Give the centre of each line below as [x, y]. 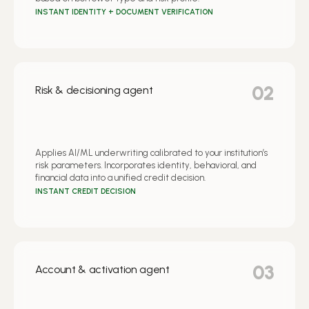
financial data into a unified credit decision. [120, 177]
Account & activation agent [102, 269]
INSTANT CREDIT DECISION [86, 191]
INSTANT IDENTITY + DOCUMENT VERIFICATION [124, 12]
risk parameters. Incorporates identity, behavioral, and [146, 165]
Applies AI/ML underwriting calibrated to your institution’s [151, 152]
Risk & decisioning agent [94, 90]
